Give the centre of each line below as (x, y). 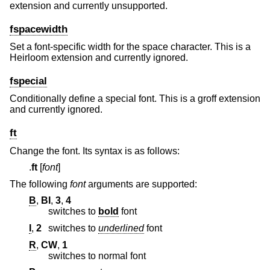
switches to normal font (97, 256)
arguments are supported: (141, 184)
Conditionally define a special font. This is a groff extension (135, 99)
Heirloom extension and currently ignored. (99, 58)
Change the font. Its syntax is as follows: (95, 151)
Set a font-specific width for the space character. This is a (130, 47)
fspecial (28, 81)
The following (40, 184)
